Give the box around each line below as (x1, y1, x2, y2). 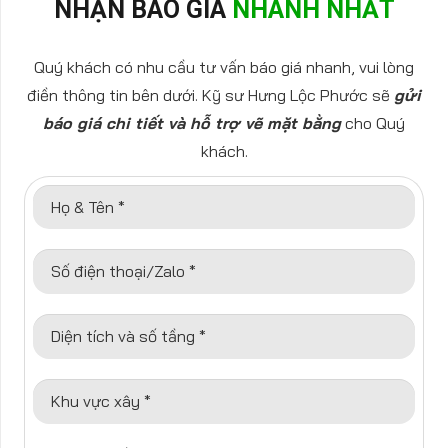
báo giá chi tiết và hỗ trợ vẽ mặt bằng (43, 112, 341, 133)
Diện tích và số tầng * (50, 326, 206, 347)
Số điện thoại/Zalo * (50, 261, 196, 282)
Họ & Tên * (50, 196, 125, 217)
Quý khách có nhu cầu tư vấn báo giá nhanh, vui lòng (34, 56, 414, 77)
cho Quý (341, 112, 405, 133)
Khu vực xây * (50, 391, 151, 412)
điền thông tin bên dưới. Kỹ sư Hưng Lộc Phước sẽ (27, 84, 394, 105)
